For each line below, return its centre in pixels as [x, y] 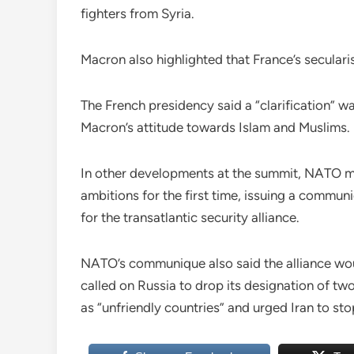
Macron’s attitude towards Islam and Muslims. [215, 128]
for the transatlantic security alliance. [190, 218]
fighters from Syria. [137, 14]
